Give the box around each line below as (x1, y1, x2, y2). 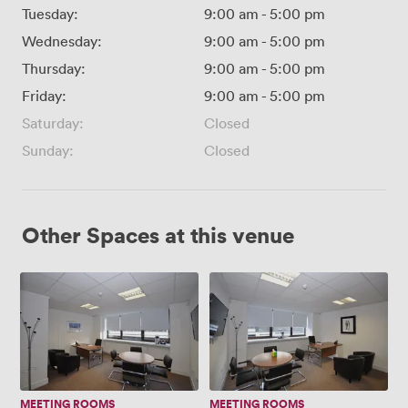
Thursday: (22, 58, 86, 77)
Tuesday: (22, 4, 78, 23)
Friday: (22, 86, 66, 105)
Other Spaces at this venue (22, 219, 294, 249)
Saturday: (22, 113, 84, 132)
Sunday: (22, 140, 74, 159)
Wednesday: (22, 31, 102, 50)
